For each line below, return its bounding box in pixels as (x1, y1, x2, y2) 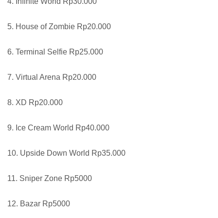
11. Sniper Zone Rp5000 (7, 174, 92, 182)
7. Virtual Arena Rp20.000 (7, 73, 96, 81)
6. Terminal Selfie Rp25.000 (7, 47, 103, 56)
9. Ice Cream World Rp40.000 (7, 123, 109, 132)
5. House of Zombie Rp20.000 (7, 22, 111, 31)
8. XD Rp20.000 (7, 98, 63, 107)
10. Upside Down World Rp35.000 (7, 148, 126, 157)
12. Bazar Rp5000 (7, 199, 70, 208)
